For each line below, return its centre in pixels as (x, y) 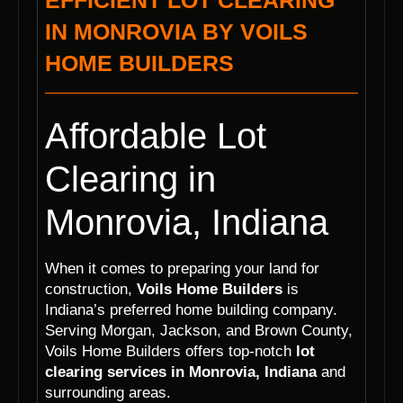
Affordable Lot (156, 136)
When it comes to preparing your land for (182, 269)
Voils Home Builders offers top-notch (170, 352)
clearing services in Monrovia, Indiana (181, 372)
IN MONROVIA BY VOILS (176, 32)
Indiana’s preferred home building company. (191, 310)
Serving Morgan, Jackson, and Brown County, (199, 331)
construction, (91, 290)
